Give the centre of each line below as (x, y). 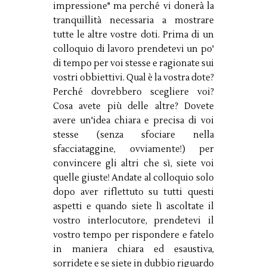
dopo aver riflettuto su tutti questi (133, 192)
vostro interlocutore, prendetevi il (133, 221)
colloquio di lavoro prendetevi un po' (133, 49)
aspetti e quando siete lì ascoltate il (133, 206)
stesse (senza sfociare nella (133, 135)
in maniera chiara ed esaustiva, (133, 249)
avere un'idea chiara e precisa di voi (133, 120)
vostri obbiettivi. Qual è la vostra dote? (133, 77)
